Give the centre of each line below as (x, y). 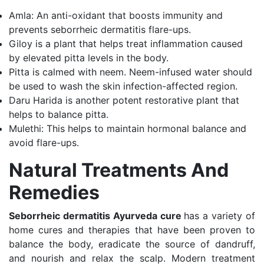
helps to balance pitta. (59, 114)
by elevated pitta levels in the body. (89, 57)
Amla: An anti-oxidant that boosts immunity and (116, 15)
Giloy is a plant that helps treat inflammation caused (126, 43)
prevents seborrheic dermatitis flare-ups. (100, 29)
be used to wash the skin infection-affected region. (123, 86)
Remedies (54, 192)
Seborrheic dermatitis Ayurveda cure (97, 215)
